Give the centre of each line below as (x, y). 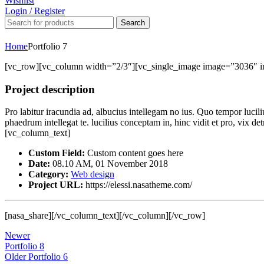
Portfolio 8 (24, 246)
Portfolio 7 (47, 46)
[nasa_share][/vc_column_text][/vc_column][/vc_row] (105, 216)
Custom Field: (57, 153)
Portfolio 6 (48, 257)
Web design (93, 174)
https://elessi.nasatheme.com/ (139, 185)
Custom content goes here (134, 153)
